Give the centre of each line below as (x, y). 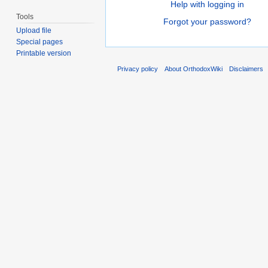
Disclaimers (246, 69)
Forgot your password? (207, 21)
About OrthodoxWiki (194, 69)
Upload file (34, 31)
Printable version (44, 54)
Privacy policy (138, 69)
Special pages (40, 42)
